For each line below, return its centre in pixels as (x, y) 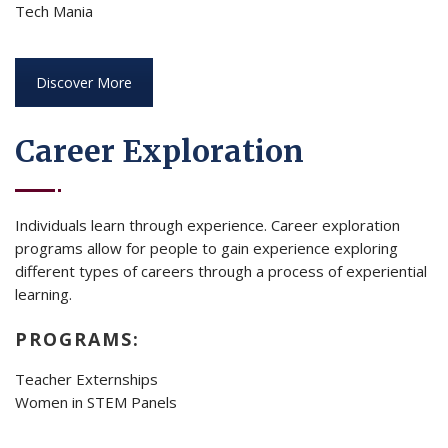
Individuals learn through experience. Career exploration (207, 224)
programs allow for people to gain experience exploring (206, 247)
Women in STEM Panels (96, 401)
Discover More (84, 82)
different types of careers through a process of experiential (221, 270)
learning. (43, 293)
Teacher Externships (86, 378)
